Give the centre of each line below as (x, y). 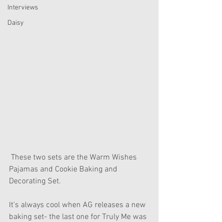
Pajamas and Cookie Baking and (64, 169)
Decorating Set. (35, 181)
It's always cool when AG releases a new (78, 205)
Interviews (23, 8)
